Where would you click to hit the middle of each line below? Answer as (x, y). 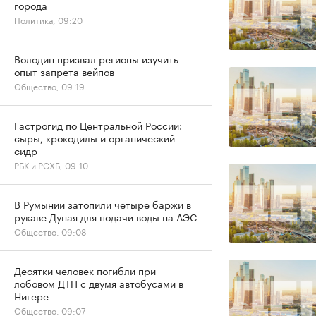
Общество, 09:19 (49, 86)
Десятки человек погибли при (85, 270)
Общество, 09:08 (50, 231)
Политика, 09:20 (48, 19)
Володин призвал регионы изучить (96, 59)
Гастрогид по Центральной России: (98, 125)
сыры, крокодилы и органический (95, 138)
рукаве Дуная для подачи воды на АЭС (105, 217)
